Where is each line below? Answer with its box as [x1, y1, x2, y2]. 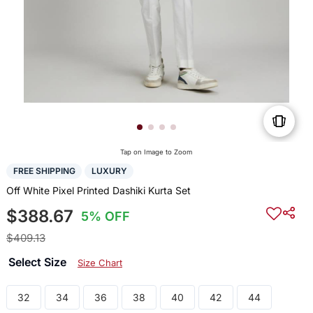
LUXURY [91, 166, 127, 177]
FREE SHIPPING [13, 166, 75, 177]
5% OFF [81, 208, 131, 224]
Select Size [8, 254, 69, 269]
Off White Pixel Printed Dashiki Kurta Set [6, 184, 191, 196]
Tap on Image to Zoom [120, 148, 193, 156]
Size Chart [77, 256, 122, 268]
